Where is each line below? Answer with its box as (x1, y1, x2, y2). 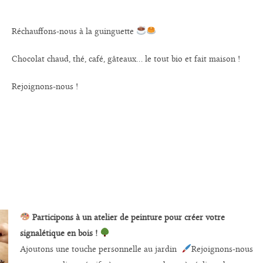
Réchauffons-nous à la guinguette (12, 26, 137, 36)
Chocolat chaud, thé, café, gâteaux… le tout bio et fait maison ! (12, 53, 241, 64)
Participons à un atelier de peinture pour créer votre (32, 212, 225, 222)
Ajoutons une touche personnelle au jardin (19, 244, 181, 254)
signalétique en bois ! (19, 228, 97, 238)
